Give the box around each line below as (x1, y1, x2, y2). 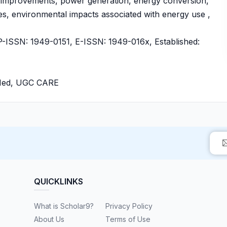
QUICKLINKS (34, 176, 84, 186)
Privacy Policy (105, 202, 153, 210)
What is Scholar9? (34, 202, 94, 210)
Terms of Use (105, 215, 151, 223)
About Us (34, 215, 65, 223)
